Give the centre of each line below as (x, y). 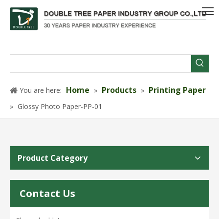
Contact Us (47, 193)
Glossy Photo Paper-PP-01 (60, 106)
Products (119, 90)
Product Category (53, 158)
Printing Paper (177, 90)
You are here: (41, 90)
